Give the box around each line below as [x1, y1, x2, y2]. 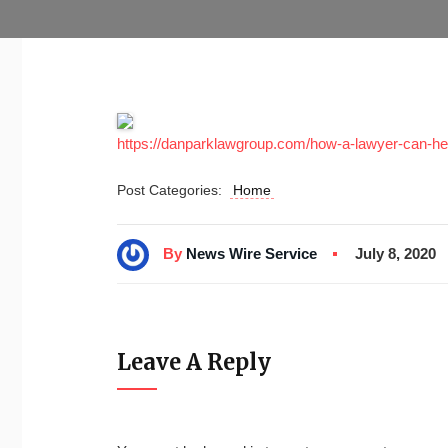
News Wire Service [186, 244, 317, 262]
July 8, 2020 [355, 245, 436, 263]
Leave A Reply [117, 347, 271, 376]
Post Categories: [117, 182, 230, 198]
